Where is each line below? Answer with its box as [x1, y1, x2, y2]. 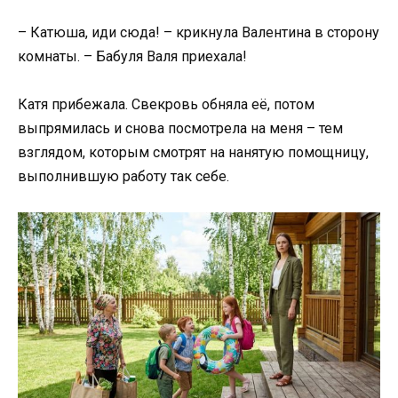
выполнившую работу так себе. [18, 168, 229, 185]
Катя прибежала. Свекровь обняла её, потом [18, 96, 314, 113]
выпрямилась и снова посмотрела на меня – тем [18, 120, 343, 137]
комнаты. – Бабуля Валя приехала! [18, 47, 247, 65]
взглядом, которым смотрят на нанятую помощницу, [18, 144, 369, 161]
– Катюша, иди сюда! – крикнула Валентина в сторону [18, 23, 379, 41]
